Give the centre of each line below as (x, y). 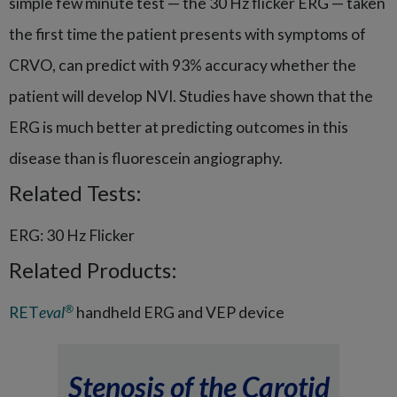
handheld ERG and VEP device (179, 313)
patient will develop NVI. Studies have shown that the (191, 97)
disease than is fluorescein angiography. (146, 159)
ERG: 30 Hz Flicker (72, 236)
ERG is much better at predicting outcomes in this (179, 128)
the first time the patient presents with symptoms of (187, 35)
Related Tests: (75, 193)
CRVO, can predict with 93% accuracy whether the (183, 66)
